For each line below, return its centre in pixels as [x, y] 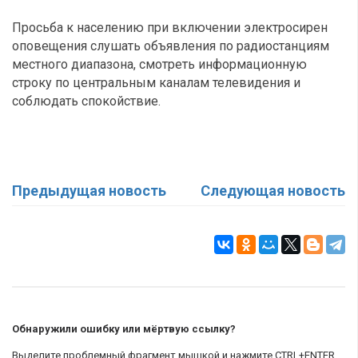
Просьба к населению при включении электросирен [170, 28]
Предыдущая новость [89, 191]
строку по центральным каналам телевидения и [156, 83]
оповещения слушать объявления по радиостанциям [171, 46]
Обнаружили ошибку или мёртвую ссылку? [124, 329]
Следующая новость [273, 191]
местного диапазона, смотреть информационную [159, 64]
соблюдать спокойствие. [86, 101]
